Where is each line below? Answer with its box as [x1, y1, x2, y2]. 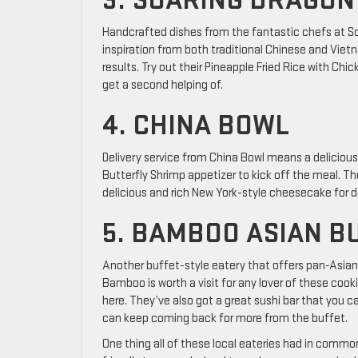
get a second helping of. [102, 78, 223, 93]
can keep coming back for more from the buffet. [102, 311, 348, 327]
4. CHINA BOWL [102, 109, 289, 144]
